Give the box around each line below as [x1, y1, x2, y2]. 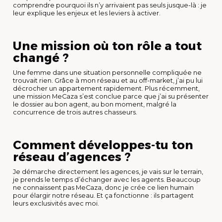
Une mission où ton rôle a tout [13, 38, 202, 53]
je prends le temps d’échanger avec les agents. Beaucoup [13, 175, 201, 183]
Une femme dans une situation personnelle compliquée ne [13, 68, 202, 76]
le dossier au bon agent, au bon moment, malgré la [13, 100, 176, 108]
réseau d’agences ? [13, 149, 131, 164]
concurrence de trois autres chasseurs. [13, 108, 137, 116]
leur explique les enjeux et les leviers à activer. [13, 9, 161, 17]
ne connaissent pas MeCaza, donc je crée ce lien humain [13, 183, 194, 191]
